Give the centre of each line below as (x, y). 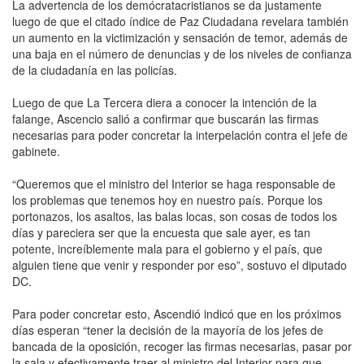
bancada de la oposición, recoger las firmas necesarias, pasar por (182, 346)
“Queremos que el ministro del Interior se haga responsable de (174, 183)
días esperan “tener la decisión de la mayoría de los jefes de (168, 329)
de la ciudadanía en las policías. (95, 69)
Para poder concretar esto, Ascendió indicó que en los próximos (177, 313)
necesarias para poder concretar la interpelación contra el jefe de (180, 134)
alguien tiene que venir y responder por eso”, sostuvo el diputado (180, 264)
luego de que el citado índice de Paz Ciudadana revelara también (180, 21)
